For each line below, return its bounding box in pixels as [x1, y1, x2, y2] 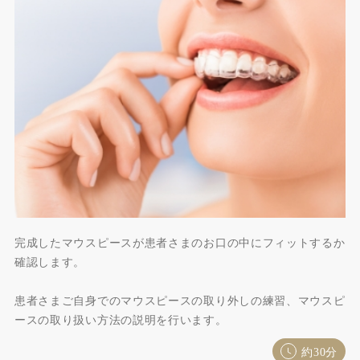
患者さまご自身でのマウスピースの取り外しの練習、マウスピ [14, 294, 346, 307]
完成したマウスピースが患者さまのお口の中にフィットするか [14, 236, 346, 249]
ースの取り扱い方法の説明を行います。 [14, 313, 227, 326]
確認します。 [14, 256, 86, 268]
